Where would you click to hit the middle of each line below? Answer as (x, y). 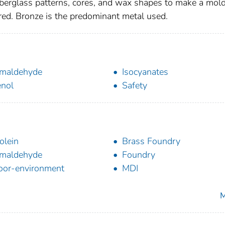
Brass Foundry (151, 141)
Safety (135, 86)
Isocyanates (145, 72)
